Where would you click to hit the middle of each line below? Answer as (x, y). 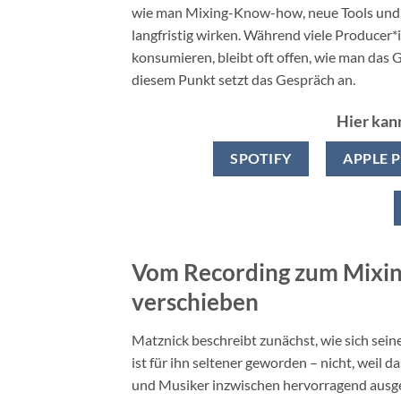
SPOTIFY (261, 159)
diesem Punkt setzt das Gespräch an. (243, 79)
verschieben (195, 302)
